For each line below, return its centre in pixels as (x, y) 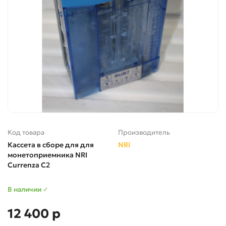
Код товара (26, 132)
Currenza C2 (29, 165)
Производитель (144, 132)
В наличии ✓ (28, 189)
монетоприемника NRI (47, 155)
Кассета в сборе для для (51, 145)
